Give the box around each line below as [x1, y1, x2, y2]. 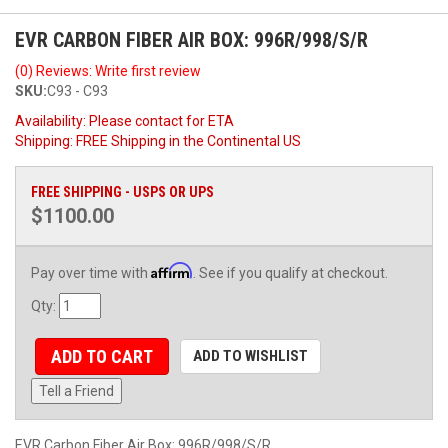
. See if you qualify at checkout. [193, 264, 388, 281]
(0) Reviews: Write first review [15, 62, 201, 79]
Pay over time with [31, 264, 151, 281]
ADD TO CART [50, 345, 153, 367]
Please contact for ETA [89, 112, 234, 129]
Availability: [15, 112, 89, 129]
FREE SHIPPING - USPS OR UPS [31, 183, 214, 200]
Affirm [151, 261, 193, 279]
